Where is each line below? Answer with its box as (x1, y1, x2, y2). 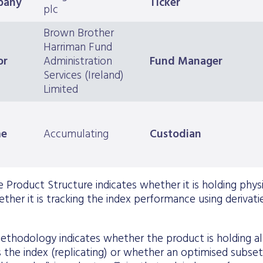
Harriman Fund (43, 39, 112, 57)
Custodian (150, 126, 201, 144)
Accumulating (43, 126, 109, 144)
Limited (43, 81, 78, 99)
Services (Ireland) (43, 67, 124, 85)
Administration (43, 53, 112, 71)
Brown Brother (43, 25, 114, 43)
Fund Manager (150, 53, 222, 71)
